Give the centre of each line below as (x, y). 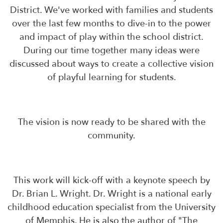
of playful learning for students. (111, 78)
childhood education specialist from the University (111, 208)
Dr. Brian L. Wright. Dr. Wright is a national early (111, 194)
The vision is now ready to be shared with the (111, 122)
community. (111, 136)
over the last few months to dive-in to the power (111, 24)
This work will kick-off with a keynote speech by (111, 181)
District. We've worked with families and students (111, 10)
